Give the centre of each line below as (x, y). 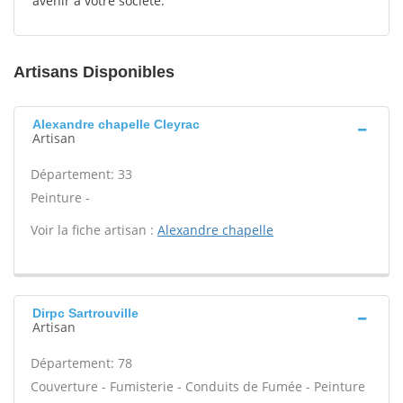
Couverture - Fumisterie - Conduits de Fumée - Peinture (198, 386)
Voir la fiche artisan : (94, 230)
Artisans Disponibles (94, 72)
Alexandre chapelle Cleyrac (116, 124)
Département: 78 (81, 363)
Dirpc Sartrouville (85, 313)
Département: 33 (81, 174)
